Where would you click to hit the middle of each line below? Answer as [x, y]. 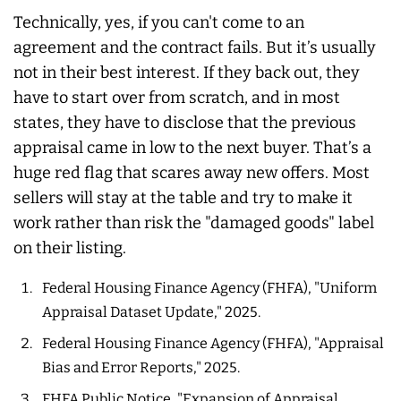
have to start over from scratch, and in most [177, 97]
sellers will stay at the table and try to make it [183, 197]
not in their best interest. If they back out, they [187, 72]
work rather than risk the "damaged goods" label [194, 222]
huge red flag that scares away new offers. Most [192, 172]
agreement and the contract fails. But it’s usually [195, 47]
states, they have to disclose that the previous [185, 122]
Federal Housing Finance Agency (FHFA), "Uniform [209, 287]
